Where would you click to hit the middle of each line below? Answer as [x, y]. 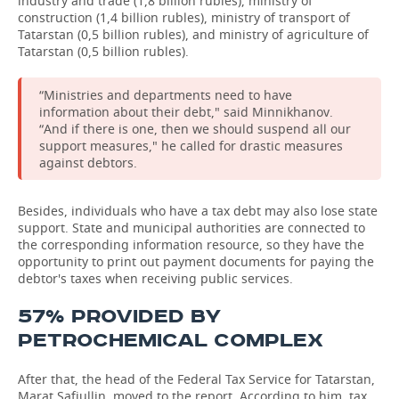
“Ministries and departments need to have [166, 95]
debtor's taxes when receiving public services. [155, 278]
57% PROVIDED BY [120, 317]
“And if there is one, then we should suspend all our [195, 129]
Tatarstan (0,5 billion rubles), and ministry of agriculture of [193, 34]
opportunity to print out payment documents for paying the [196, 261]
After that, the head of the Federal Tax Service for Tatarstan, [196, 379]
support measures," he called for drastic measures [191, 146]
